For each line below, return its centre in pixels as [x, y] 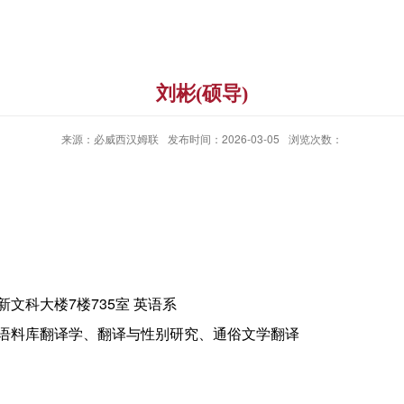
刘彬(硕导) [202, 93]
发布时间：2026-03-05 [224, 138]
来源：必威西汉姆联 [110, 138]
